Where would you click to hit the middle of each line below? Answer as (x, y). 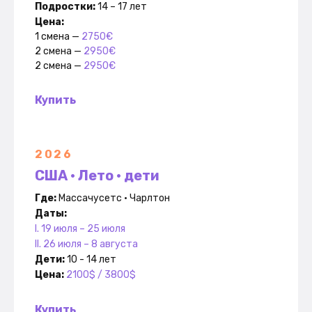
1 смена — (58, 37)
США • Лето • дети (97, 176)
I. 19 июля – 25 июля (80, 229)
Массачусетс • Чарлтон (114, 198)
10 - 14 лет (92, 260)
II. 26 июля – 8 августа (86, 244)
